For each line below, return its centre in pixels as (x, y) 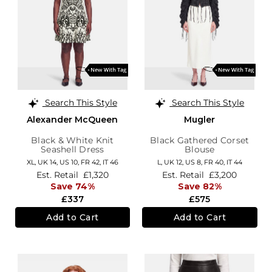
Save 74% (72, 187)
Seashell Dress (73, 149)
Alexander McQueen (73, 119)
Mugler (200, 119)
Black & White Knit (73, 140)
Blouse (200, 149)
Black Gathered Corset (200, 140)
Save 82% (199, 187)
